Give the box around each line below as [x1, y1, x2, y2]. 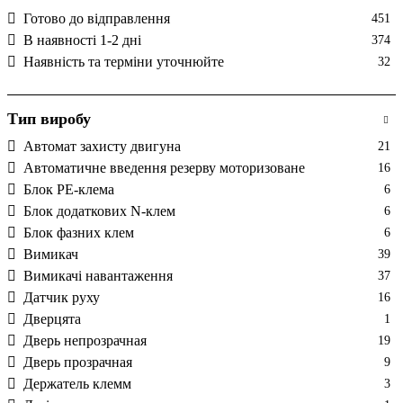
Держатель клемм [23, 375, 131, 391]
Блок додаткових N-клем [23, 202, 175, 219]
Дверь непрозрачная [23, 332, 147, 348]
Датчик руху [23, 289, 100, 305]
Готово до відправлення [23, 10, 170, 26]
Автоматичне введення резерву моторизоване [23, 159, 305, 175]
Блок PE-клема [23, 181, 114, 197]
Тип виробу [7, 109, 91, 128]
